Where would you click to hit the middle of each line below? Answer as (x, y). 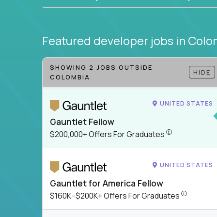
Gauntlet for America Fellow (107, 183)
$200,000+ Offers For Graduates (108, 134)
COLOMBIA (70, 77)
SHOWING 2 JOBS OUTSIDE (101, 67)
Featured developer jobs (109, 40)
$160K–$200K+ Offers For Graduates (116, 195)
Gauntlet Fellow (82, 121)
